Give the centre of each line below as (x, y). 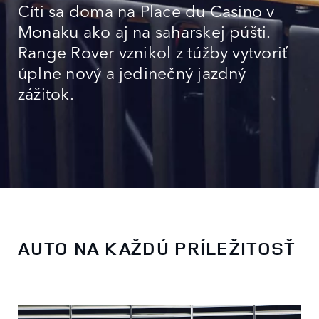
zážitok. (46, 93)
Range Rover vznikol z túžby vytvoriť (153, 52)
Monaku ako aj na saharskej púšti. (144, 31)
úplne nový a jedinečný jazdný (132, 72)
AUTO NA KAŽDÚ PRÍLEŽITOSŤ (157, 249)
